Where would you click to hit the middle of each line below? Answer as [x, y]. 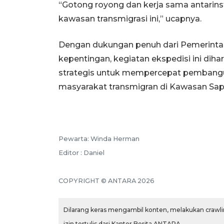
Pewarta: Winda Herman [99, 139]
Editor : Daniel [81, 153]
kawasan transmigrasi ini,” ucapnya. [130, 19]
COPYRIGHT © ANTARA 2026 [106, 181]
